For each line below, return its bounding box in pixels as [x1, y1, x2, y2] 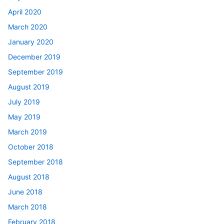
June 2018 [8, 187, 42, 196]
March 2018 [8, 202, 47, 211]
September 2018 [8, 157, 63, 166]
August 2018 [8, 172, 49, 181]
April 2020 [8, 7, 41, 16]
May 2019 [8, 112, 40, 121]
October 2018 [8, 142, 53, 151]
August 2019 [8, 82, 49, 91]
